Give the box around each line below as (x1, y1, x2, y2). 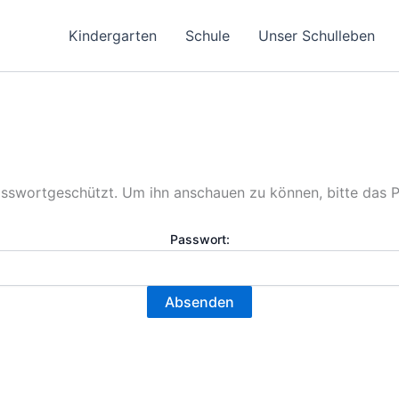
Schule (185, 27, 230, 45)
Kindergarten (69, 27, 157, 45)
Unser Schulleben (258, 27, 375, 45)
